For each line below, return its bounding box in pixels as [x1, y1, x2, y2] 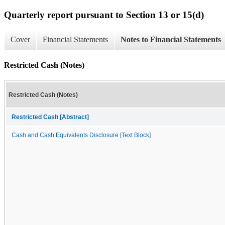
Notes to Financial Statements [121, 35, 221, 44]
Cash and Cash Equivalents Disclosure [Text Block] [12, 132, 151, 138]
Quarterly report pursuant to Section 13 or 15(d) [4, 9, 204, 20]
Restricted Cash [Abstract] [12, 114, 89, 120]
